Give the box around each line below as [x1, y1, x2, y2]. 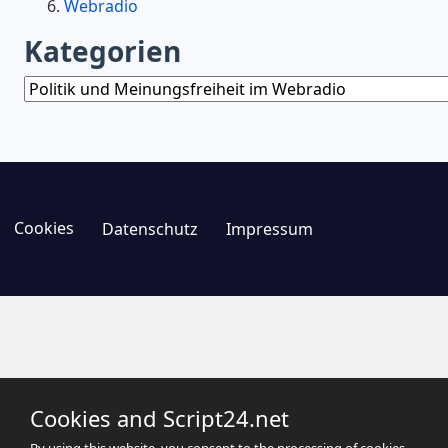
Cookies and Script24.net [30, 403, 289, 433]
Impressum [226, 217, 313, 240]
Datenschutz [102, 217, 198, 240]
